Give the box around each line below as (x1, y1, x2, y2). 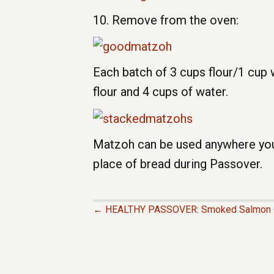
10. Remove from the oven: (93, 12, 239, 28)
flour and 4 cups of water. (93, 84, 228, 100)
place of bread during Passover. (93, 157, 262, 172)
